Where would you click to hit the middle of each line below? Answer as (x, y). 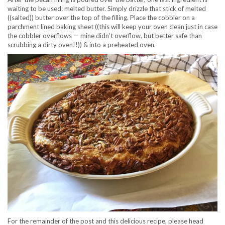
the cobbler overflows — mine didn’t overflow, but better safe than (105, 35)
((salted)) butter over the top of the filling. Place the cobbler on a (101, 17)
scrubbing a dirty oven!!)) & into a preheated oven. (82, 44)
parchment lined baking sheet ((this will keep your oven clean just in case (113, 26)
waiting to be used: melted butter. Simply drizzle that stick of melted (107, 8)
